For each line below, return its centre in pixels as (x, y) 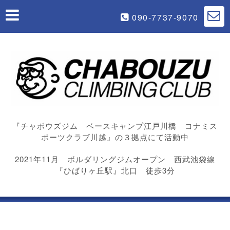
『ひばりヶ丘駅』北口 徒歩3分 (115, 170)
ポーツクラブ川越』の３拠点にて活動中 (115, 137)
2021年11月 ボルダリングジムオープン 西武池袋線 (115, 159)
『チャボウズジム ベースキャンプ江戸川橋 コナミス (115, 126)
